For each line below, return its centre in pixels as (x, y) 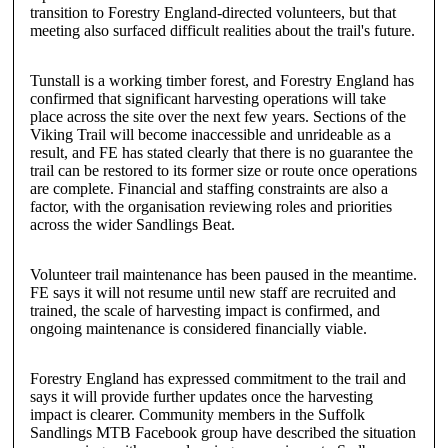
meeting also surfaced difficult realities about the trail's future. (222, 31)
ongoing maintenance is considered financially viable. (198, 329)
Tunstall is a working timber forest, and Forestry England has (221, 81)
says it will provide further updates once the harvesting (201, 397)
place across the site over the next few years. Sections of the (217, 117)
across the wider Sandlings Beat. (132, 225)
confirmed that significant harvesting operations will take (207, 99)
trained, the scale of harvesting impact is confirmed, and (204, 311)
